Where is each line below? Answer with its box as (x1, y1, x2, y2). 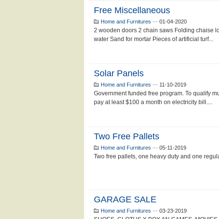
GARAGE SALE (94, 195, 156, 204)
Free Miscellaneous (94, 5, 170, 15)
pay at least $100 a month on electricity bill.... (94, 99, 212, 106)
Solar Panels (94, 68, 144, 78)
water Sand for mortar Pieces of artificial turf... (94, 36, 213, 43)
